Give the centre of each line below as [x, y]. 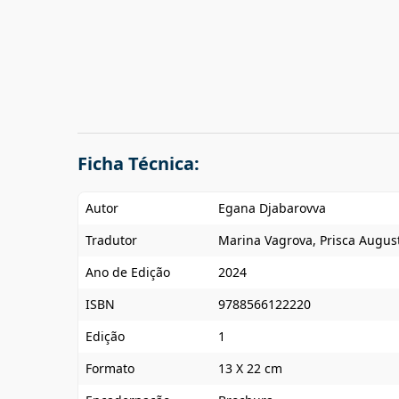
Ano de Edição [128, 272]
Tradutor [111, 240]
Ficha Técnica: [138, 163]
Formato [110, 368]
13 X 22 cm [250, 368]
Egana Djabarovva [272, 208]
